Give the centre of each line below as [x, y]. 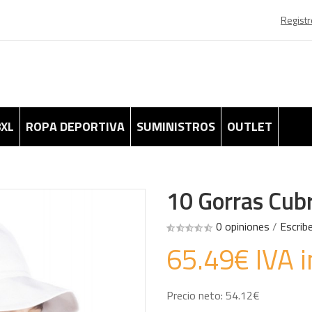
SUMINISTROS [176, 126]
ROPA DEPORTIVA [75, 126]
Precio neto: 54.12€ [213, 295]
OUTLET [250, 126]
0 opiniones [243, 226]
